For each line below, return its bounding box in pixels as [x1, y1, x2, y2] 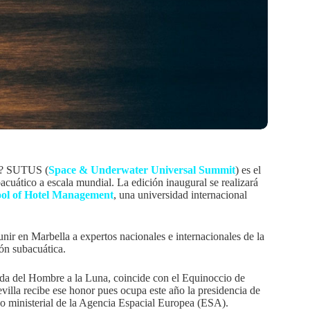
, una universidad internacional [113, 188, 247, 201]
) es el [235, 163, 261, 176]
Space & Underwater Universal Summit [48, 163, 235, 176]
